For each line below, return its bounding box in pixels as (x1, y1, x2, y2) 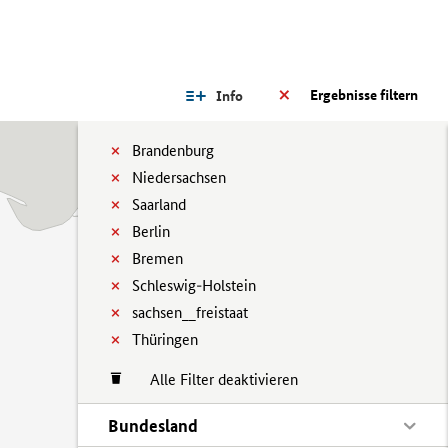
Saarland (132, 195, 186, 214)
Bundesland (108, 415, 198, 436)
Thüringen (132, 330, 198, 349)
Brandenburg (132, 141, 214, 160)
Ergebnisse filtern (310, 86, 418, 104)
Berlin (132, 222, 170, 241)
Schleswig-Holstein (132, 276, 256, 295)
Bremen (132, 249, 183, 268)
